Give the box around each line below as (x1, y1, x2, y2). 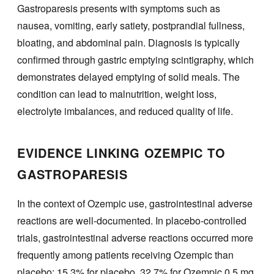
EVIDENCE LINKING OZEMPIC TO (17, 144, 226, 161)
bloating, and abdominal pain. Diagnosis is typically (17, 35, 240, 50)
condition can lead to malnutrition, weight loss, (17, 87, 217, 101)
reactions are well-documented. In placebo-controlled (17, 213, 246, 228)
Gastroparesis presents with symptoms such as (17, 1, 220, 15)
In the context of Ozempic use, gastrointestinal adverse (17, 196, 253, 210)
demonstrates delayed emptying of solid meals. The (17, 70, 240, 84)
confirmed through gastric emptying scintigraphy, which (17, 53, 254, 67)
